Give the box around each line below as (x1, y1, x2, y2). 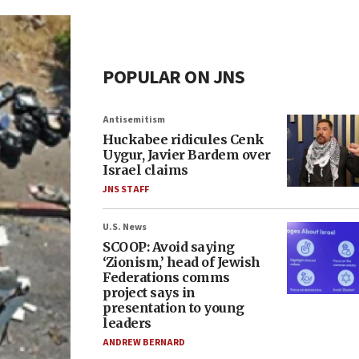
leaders (103, 315, 151, 331)
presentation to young (103, 300, 244, 316)
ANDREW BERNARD (103, 336, 185, 349)
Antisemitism (103, 113, 165, 127)
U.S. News (103, 220, 147, 234)
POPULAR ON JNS (103, 63, 244, 91)
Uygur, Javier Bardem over (103, 147, 271, 163)
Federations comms (103, 269, 230, 285)
